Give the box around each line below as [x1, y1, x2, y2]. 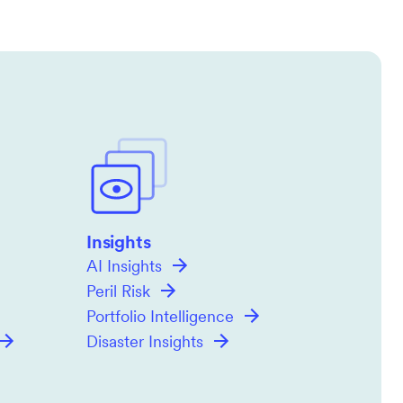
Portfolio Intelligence [86, 309, 234, 327]
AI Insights [86, 259, 162, 276]
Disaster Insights [86, 335, 203, 352]
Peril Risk [86, 284, 150, 301]
